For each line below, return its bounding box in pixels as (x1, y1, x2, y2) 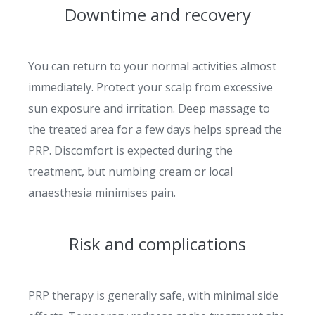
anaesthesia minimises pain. (28, 185, 176, 200)
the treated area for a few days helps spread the (28, 122, 282, 137)
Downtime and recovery (64, 3, 251, 26)
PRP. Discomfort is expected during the (28, 143, 233, 158)
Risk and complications (69, 232, 246, 255)
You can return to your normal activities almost (28, 58, 276, 74)
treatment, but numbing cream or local (28, 164, 233, 179)
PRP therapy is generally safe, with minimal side (28, 288, 278, 303)
